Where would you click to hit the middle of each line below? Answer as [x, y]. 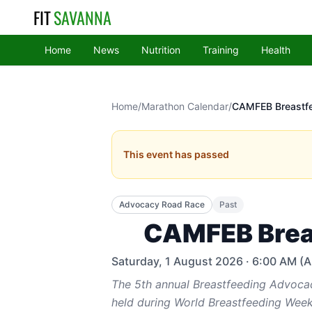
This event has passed [176, 154]
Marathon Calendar [185, 106]
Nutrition [161, 50]
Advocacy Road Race [162, 204]
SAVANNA [83, 17]
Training [221, 50]
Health [276, 50]
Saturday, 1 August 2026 [177, 261]
